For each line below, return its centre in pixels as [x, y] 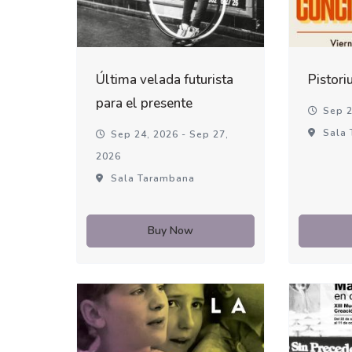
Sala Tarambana [152, 179]
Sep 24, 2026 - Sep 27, [169, 135]
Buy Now [171, 231]
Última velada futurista [165, 80]
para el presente [145, 104]
